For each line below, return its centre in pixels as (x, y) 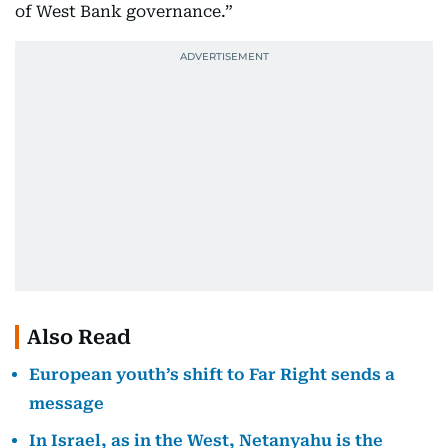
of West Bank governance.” (124, 11)
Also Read (79, 337)
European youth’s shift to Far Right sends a (212, 374)
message (66, 403)
